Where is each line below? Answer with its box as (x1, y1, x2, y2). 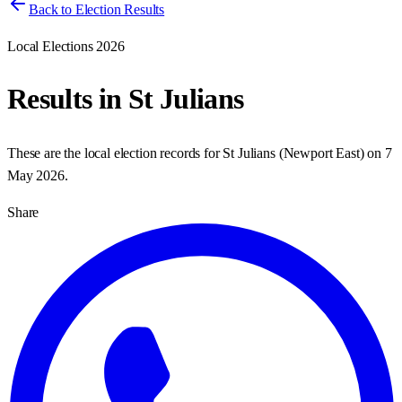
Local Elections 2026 (7, 39, 125, 54)
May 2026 (7, 167, 65, 183)
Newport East (283, 144, 360, 161)
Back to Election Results (29, 2, 165, 17)
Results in (7, 83, 128, 116)
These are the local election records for (7, 144, 223, 161)
